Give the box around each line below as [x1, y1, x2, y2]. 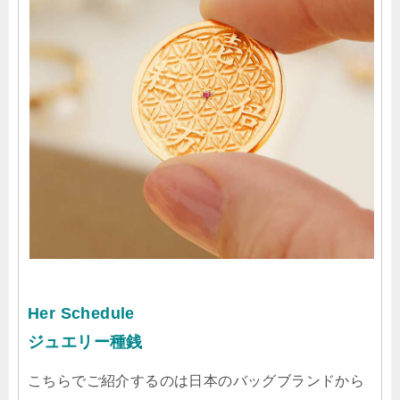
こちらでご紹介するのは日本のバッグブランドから [28, 373, 365, 389]
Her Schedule [28, 304, 135, 323]
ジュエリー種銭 [28, 333, 143, 352]
